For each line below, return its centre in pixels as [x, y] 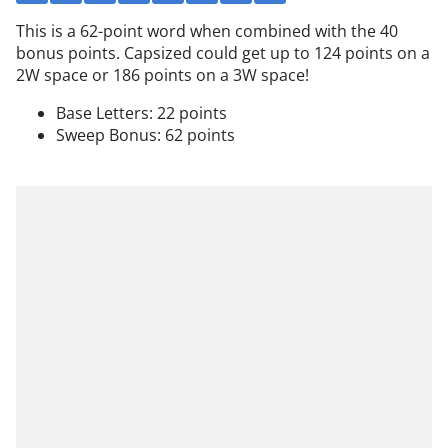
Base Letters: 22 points [141, 113]
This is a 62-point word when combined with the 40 [207, 31]
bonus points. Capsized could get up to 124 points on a [223, 53]
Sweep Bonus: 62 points [145, 135]
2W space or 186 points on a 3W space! [162, 75]
